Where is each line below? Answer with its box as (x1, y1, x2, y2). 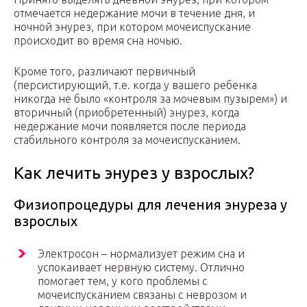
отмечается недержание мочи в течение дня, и (14, 7, 255, 20)
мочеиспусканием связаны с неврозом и (38, 288, 247, 302)
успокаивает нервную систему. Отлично (38, 261, 245, 274)
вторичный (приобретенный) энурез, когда (14, 106, 239, 119)
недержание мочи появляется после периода (14, 120, 246, 133)
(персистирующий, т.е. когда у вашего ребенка (14, 79, 257, 92)
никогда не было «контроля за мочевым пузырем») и (14, 93, 287, 106)
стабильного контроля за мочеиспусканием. (14, 134, 241, 147)
